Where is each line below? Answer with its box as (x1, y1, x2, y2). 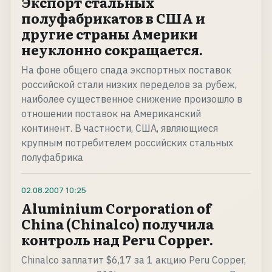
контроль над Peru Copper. (21, 229, 213, 250)
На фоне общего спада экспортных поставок (21, 64, 231, 76)
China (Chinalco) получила (21, 214, 214, 234)
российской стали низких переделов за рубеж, (21, 78, 237, 91)
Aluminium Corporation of (21, 198, 211, 219)
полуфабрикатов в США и (21, 8, 205, 29)
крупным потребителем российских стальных (21, 137, 233, 149)
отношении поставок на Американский (21, 107, 201, 120)
